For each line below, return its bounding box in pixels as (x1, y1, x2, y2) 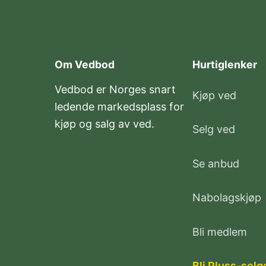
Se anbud (192, 157, 239, 170)
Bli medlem (192, 225, 247, 238)
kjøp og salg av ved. (55, 118, 154, 131)
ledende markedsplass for (55, 100, 184, 113)
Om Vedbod (55, 58, 115, 71)
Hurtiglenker (192, 58, 257, 71)
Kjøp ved (192, 88, 236, 102)
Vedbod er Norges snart (55, 83, 176, 96)
